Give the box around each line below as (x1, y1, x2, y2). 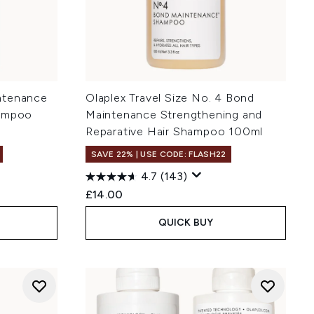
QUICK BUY (158, 217, 214, 228)
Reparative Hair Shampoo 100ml (86, 125, 264, 138)
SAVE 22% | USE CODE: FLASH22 (91, 149, 226, 159)
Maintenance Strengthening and (86, 108, 263, 121)
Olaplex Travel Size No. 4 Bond (86, 91, 255, 104)
